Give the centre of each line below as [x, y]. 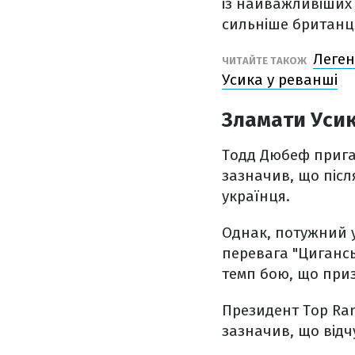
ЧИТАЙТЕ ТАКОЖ [265, 61]
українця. [256, 196]
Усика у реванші [280, 80]
